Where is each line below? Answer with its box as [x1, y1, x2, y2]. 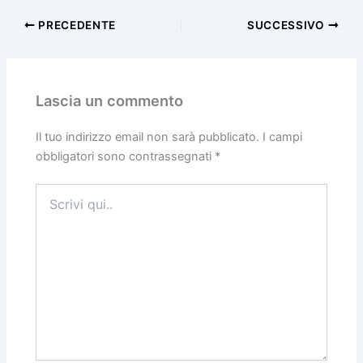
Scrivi [35, 183, 65, 198]
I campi [263, 129, 303, 144]
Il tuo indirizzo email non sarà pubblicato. [36, 129, 260, 144]
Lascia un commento [36, 91, 184, 109]
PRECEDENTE [35, 19, 116, 32]
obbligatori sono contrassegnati [36, 148, 216, 164]
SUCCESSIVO [247, 19, 328, 32]
